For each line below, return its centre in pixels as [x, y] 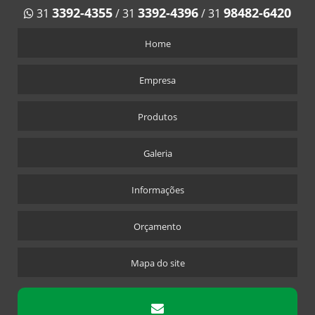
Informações [157, 190]
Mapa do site [157, 263]
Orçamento [157, 227]
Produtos [157, 117]
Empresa [157, 81]
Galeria [157, 154]
